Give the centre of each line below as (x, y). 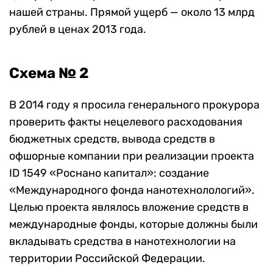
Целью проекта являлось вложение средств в (129, 207)
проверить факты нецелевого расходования (126, 122)
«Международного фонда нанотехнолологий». (132, 190)
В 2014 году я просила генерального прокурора (134, 105)
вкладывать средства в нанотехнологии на (122, 241)
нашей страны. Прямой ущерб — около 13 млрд (132, 12)
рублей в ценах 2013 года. (78, 29)
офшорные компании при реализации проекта (132, 156)
